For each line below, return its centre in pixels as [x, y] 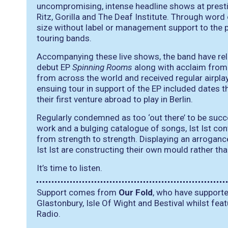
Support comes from [78, 192]
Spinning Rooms [102, 67]
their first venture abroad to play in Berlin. [115, 99]
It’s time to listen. [69, 168]
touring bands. [64, 38]
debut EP [54, 67]
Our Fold [136, 192]
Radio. [49, 213]
